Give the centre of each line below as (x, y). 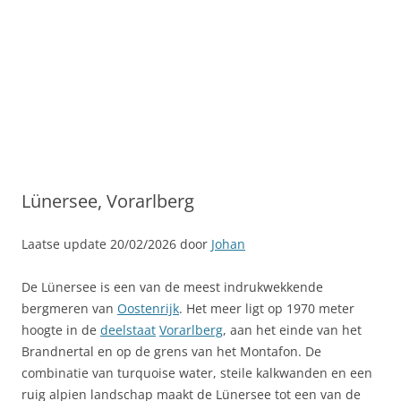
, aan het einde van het (292, 330)
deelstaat (128, 330)
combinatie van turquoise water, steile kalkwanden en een (197, 373)
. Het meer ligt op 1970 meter (267, 308)
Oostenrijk (148, 308)
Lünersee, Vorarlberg (108, 201)
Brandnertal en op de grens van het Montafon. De (171, 351)
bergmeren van (69, 308)
